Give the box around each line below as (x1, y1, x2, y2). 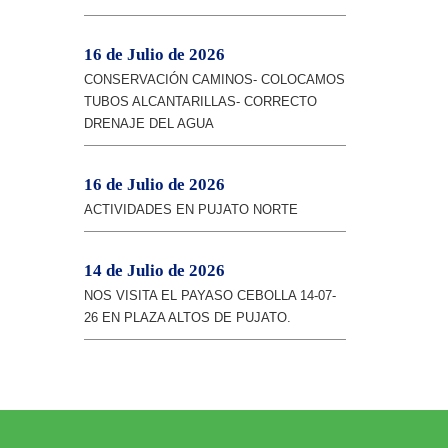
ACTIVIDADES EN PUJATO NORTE (83, 202, 298, 217)
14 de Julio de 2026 (83, 261, 225, 280)
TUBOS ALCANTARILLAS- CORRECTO (83, 94, 317, 109)
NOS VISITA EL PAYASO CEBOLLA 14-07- (83, 288, 336, 303)
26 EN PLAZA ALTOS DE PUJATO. (83, 310, 291, 325)
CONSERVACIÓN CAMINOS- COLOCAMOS (83, 72, 345, 87)
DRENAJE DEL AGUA (83, 116, 214, 131)
